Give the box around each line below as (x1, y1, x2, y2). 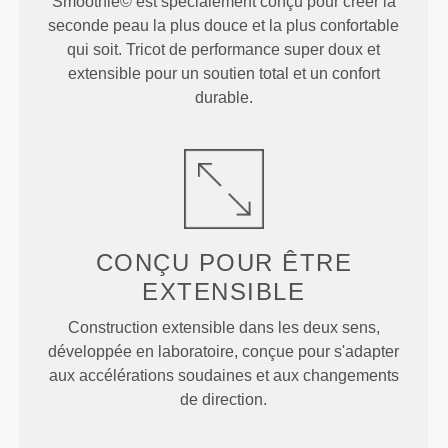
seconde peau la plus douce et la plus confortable (48, 17, 400, 35)
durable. (194, 89, 253, 107)
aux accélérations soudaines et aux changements (48, 367, 399, 385)
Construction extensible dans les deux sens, (67, 319, 380, 337)
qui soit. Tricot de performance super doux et (67, 41, 381, 59)
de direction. (180, 391, 268, 409)
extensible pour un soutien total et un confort (67, 65, 380, 83)
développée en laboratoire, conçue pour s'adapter (48, 343, 400, 361)
